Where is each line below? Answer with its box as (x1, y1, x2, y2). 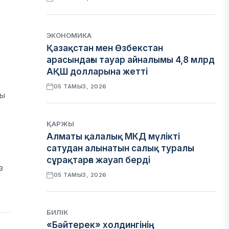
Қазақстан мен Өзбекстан (47, 43, 164, 53)
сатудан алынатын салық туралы (47, 143, 195, 153)
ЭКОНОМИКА (47, 31, 92, 39)
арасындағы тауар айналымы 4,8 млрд (47, 55, 215, 65)
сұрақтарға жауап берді (47, 155, 151, 165)
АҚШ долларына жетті (47, 66, 148, 77)
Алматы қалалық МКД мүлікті (47, 131, 180, 142)
